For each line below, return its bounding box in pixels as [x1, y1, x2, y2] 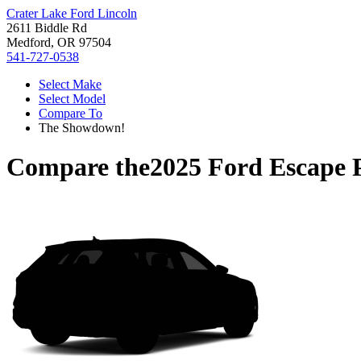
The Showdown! [39, 121, 125, 135]
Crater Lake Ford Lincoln [6, 6, 137, 20]
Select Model [39, 92, 106, 106]
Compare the [6, 152, 150, 182]
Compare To [39, 106, 102, 120]
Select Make [39, 77, 102, 91]
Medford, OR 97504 [6, 35, 111, 49]
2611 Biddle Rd [6, 21, 87, 35]
